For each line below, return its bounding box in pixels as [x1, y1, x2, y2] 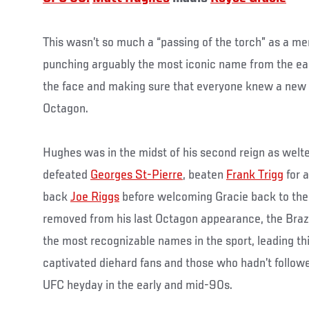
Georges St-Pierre [90, 168, 183, 182]
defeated [43, 168, 90, 182]
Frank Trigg [226, 168, 283, 182]
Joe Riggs [70, 190, 119, 204]
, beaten [183, 168, 226, 182]
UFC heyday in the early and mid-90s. [43, 278, 232, 292]
